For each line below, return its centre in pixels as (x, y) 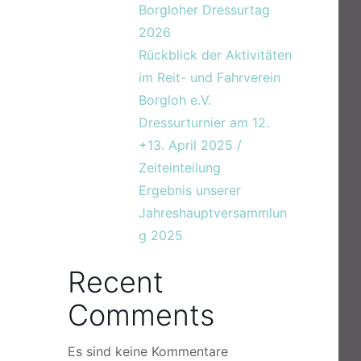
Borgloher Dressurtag (204, 10)
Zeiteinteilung (180, 168)
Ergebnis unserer (190, 190)
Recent (116, 282)
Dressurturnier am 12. (204, 122)
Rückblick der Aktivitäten (215, 55)
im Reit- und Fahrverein (210, 77)
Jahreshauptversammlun (213, 213)
